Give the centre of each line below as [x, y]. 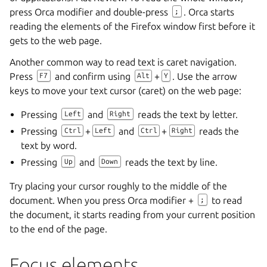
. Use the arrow [205, 76]
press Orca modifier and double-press [90, 12]
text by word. [49, 145]
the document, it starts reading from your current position [132, 214]
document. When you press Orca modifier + [103, 200]
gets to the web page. [56, 40]
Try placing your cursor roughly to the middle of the [118, 186]
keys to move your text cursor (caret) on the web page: [125, 90]
